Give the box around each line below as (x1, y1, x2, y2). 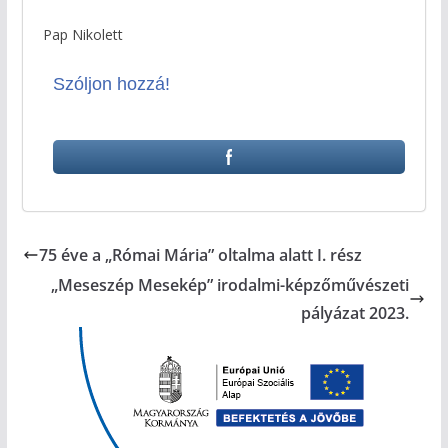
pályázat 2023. (301, 302, 410, 325)
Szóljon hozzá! (52, 74, 170, 95)
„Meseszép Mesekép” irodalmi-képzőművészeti (51, 274, 410, 297)
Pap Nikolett (42, 25, 123, 45)
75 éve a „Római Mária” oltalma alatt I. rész (38, 244, 362, 267)
